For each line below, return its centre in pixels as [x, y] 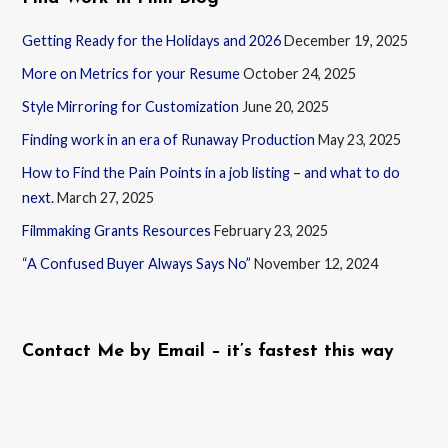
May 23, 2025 [360, 140]
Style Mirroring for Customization [131, 107]
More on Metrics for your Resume [131, 74]
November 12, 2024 [316, 264]
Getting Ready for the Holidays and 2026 [152, 41]
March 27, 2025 [106, 198]
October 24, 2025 [300, 74]
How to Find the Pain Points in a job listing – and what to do [211, 173]
